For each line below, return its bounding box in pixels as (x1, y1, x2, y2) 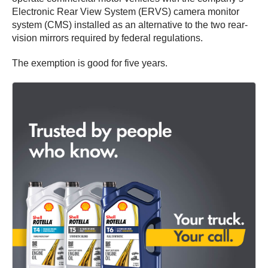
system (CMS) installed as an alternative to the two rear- (12, 20, 248, 31)
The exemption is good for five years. (12, 58, 167, 69)
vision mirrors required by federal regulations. (12, 33, 203, 44)
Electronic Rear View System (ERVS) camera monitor (12, 7, 239, 17)
